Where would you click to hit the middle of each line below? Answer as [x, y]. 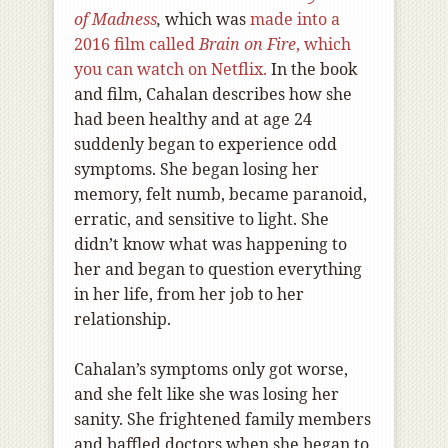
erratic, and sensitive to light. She [201, 219]
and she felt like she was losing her [206, 394]
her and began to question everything [218, 269]
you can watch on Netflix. [170, 69]
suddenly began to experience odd [205, 144]
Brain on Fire [247, 44]
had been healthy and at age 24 [193, 119]
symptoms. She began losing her [196, 169]
